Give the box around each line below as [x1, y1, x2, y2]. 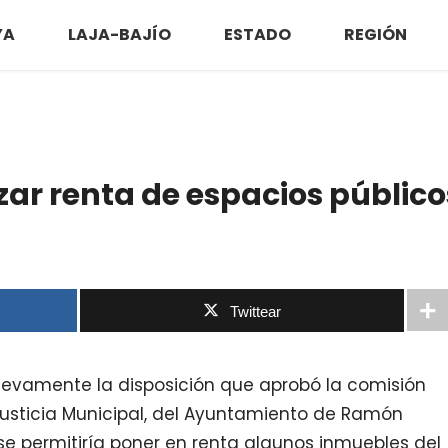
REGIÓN [343, 23, 407, 46]
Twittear [230, 303, 282, 320]
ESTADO [223, 23, 291, 46]
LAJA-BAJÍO [67, 23, 171, 46]
